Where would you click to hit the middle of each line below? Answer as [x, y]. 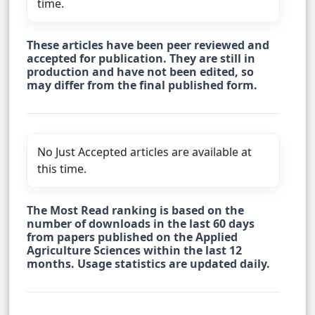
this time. [62, 169]
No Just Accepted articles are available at [144, 152]
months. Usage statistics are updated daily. [148, 264]
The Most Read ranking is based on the [135, 211]
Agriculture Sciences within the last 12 [134, 251]
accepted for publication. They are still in [141, 59]
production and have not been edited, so [140, 72]
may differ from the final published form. [142, 85]
